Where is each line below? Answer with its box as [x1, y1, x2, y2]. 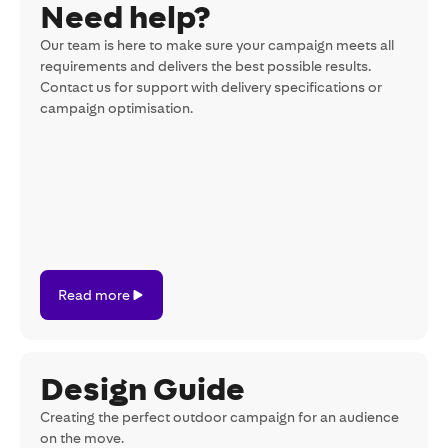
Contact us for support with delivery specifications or [40, 79, 382, 95]
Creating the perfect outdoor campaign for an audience [40, 409, 399, 425]
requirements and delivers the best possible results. [40, 58, 371, 74]
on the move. [40, 430, 124, 446]
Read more [57, 286, 130, 303]
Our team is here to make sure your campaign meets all [40, 37, 394, 53]
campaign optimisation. [40, 100, 193, 116]
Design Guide [40, 371, 245, 408]
